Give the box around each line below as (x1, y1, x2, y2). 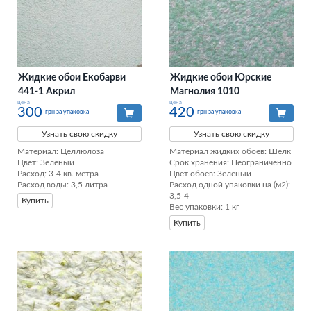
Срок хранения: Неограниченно (169, 158, 292, 167)
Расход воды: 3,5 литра (17, 180, 108, 190)
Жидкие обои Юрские (170, 73, 271, 83)
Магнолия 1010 (170, 87, 239, 97)
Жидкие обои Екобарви (18, 73, 126, 83)
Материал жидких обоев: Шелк (169, 147, 291, 156)
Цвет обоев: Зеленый (169, 169, 251, 178)
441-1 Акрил (18, 87, 75, 97)
